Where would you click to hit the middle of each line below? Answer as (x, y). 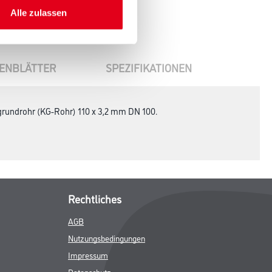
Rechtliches (95, 199)
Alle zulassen (39, 13)
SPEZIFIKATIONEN (148, 67)
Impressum (88, 255)
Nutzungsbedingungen (107, 238)
